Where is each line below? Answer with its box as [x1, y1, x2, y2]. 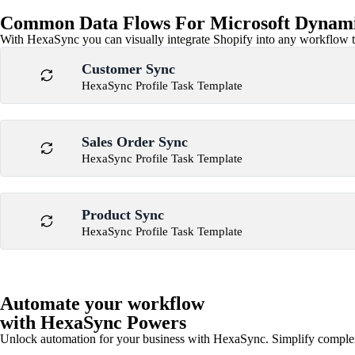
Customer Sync [82, 61, 175, 77]
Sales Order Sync [82, 134, 188, 150]
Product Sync [82, 207, 164, 223]
